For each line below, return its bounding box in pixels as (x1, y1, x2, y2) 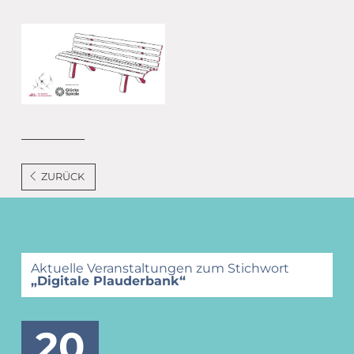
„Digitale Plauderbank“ (30, 273, 186, 288)
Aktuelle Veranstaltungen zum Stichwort (30, 260, 289, 276)
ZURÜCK (41, 170, 85, 183)
